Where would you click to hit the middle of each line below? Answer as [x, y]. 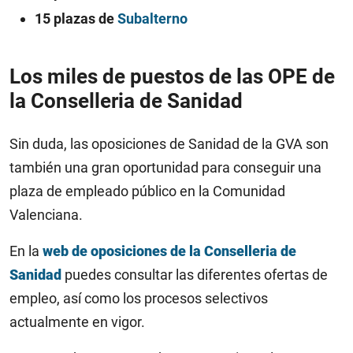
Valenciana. [46, 215]
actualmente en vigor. [77, 322]
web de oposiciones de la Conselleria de [169, 251]
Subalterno [151, 19]
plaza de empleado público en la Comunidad [147, 191]
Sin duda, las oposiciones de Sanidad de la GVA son [169, 144]
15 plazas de [74, 19]
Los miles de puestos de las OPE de [172, 76]
